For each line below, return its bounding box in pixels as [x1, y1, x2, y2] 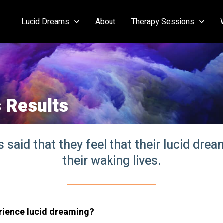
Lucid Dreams [21, 15, 69, 28]
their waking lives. [62, 152, 161, 171]
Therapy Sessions [131, 15, 194, 28]
